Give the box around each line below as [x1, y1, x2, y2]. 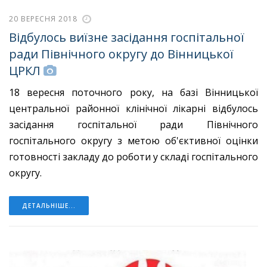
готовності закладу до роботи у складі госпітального [9, 150, 258, 163]
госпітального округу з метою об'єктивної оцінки [9, 133, 258, 147]
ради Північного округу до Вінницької [9, 46, 234, 63]
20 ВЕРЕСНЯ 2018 [9, 14, 77, 24]
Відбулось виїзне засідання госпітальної [9, 29, 244, 46]
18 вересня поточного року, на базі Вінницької [9, 85, 258, 99]
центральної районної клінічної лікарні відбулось [9, 101, 258, 115]
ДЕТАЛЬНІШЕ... [22, 201, 76, 210]
